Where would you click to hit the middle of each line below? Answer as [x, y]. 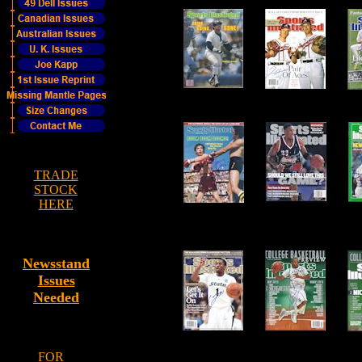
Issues [56, 280]
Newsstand [56, 263]
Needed [56, 297]
